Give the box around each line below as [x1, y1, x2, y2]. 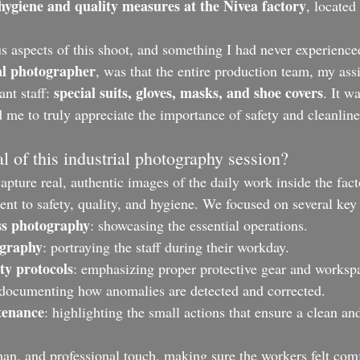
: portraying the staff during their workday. [43, 236, 289, 256]
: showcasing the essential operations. [90, 215, 308, 235]
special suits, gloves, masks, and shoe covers [54, 81, 323, 103]
